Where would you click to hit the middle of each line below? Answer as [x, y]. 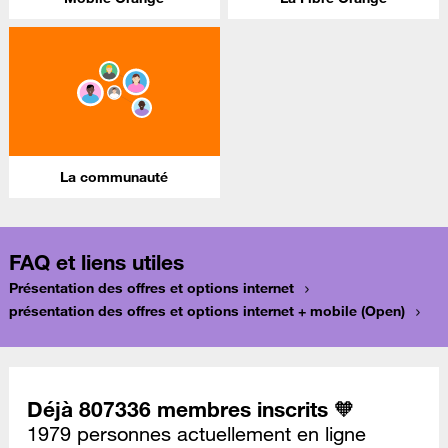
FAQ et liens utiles [96, 262]
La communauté [114, 177]
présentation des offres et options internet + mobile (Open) [207, 311]
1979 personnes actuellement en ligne [196, 433]
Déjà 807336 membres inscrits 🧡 [191, 408]
